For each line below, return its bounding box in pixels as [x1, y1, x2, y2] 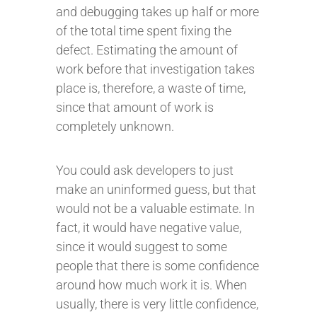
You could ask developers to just [56, 163, 234, 178]
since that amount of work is [56, 100, 214, 115]
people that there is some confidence [56, 258, 259, 273]
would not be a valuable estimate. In [56, 201, 255, 216]
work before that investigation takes [56, 62, 255, 76]
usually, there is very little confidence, [56, 296, 258, 311]
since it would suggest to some [56, 239, 227, 254]
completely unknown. [56, 119, 174, 134]
